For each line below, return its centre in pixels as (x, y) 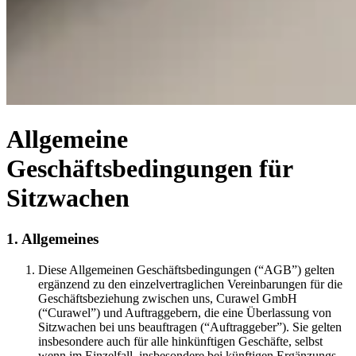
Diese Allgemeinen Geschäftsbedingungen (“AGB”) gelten (186, 269)
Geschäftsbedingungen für (149, 169)
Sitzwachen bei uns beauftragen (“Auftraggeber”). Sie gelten (190, 327)
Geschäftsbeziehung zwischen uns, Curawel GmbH (168, 298)
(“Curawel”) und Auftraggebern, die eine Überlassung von (185, 312)
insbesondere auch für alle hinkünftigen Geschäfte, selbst (180, 341)
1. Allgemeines (52, 238)
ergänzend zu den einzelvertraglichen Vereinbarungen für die (190, 284)
